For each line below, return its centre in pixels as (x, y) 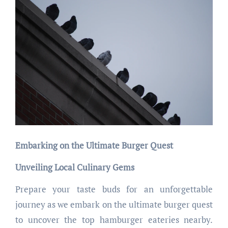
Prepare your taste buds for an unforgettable (114, 189)
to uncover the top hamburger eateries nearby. (114, 220)
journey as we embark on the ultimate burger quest (114, 205)
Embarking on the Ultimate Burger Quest (96, 146)
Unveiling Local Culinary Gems (75, 167)
